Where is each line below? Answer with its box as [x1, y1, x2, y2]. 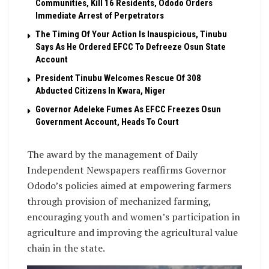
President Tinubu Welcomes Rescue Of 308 [35, 73, 201, 84]
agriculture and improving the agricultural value [27, 226, 238, 240]
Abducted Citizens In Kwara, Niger [35, 85, 166, 97]
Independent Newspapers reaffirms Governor [27, 163, 226, 177]
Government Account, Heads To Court [35, 116, 179, 128]
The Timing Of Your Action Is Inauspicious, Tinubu [35, 29, 227, 40]
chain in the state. [27, 241, 105, 255]
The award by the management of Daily [27, 148, 198, 162]
